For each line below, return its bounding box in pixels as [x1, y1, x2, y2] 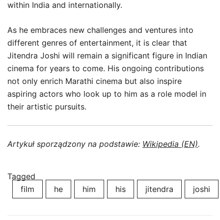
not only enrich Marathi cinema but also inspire [7, 76, 182, 86]
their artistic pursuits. [7, 102, 86, 111]
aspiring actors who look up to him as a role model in [7, 89, 206, 99]
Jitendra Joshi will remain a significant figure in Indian [7, 51, 207, 60]
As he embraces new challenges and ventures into [7, 25, 193, 35]
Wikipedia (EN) [142, 139, 198, 149]
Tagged [7, 171, 35, 181]
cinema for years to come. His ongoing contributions [7, 63, 204, 73]
